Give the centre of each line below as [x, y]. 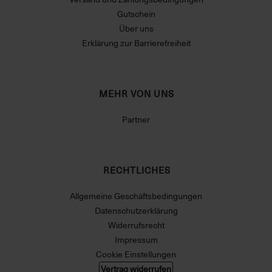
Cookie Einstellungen [136, 254]
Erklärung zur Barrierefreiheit [136, 43]
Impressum [136, 240]
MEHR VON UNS [137, 94]
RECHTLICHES [137, 170]
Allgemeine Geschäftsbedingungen [136, 196]
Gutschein [136, 14]
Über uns [136, 29]
